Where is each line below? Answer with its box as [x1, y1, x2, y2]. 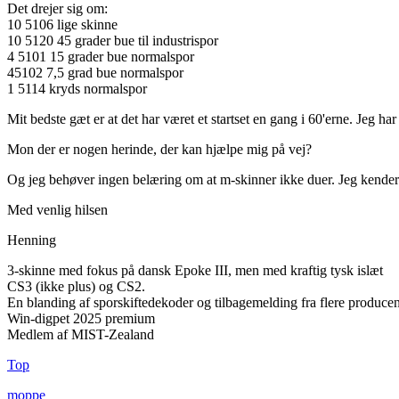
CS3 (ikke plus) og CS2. [7, 279, 145, 295]
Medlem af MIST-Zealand [7, 327, 154, 343]
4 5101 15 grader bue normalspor [7, 49, 194, 65]
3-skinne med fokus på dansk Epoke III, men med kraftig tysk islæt [7, 263, 383, 279]
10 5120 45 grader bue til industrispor [7, 33, 218, 49]
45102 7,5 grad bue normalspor [7, 65, 183, 81]
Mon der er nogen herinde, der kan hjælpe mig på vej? [7, 142, 312, 158]
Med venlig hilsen [7, 202, 108, 218]
